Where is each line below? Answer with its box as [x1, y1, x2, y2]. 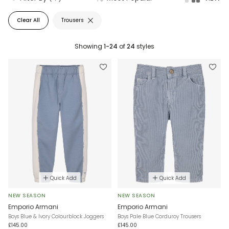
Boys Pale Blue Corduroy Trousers [118, 212, 201, 220]
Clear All [17, 16, 40, 24]
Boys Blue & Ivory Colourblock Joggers [8, 212, 104, 220]
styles [135, 42, 154, 51]
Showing [75, 42, 104, 51]
